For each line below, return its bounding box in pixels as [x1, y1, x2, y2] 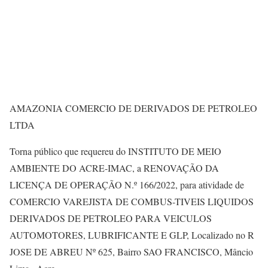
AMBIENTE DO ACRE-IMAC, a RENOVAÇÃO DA [10, 161, 219, 174]
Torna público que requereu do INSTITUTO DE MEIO [10, 144, 221, 157]
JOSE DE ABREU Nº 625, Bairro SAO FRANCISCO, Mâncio [10, 245, 253, 258]
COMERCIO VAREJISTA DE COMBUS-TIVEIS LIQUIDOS [10, 194, 254, 208]
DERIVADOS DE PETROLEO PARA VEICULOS [10, 211, 212, 224]
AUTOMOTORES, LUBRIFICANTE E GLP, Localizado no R [10, 228, 254, 241]
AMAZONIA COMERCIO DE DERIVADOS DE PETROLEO [10, 101, 257, 114]
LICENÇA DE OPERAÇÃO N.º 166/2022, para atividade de [10, 178, 244, 191]
